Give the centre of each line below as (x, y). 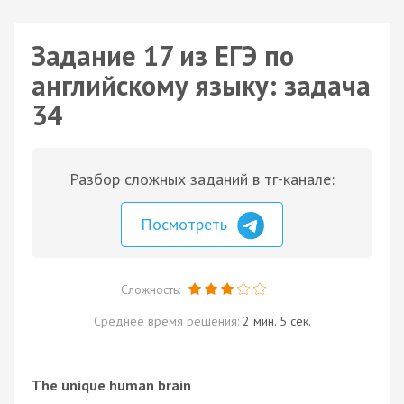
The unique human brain (111, 385)
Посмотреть (186, 224)
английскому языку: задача (201, 85)
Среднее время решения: (168, 321)
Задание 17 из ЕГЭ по (163, 55)
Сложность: (152, 289)
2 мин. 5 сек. (276, 321)
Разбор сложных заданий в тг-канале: (202, 179)
